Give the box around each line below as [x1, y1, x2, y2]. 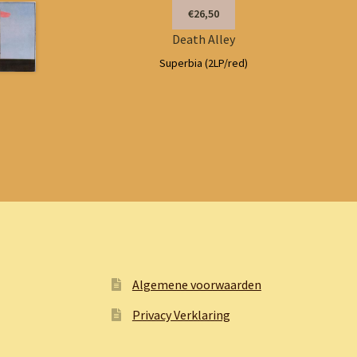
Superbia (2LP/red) [159, 55, 249, 70]
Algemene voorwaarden [131, 277, 261, 293]
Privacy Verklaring [131, 307, 230, 324]
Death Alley [172, 31, 236, 48]
